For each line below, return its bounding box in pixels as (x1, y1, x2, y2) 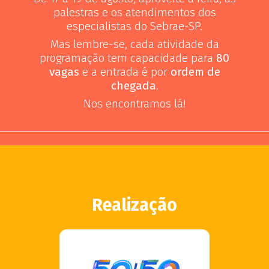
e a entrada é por (79, 64, 171, 79)
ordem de (170, 64, 220, 79)
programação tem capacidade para (40, 50, 216, 65)
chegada (110, 78, 156, 92)
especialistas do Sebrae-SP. (67, 19, 202, 33)
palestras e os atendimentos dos (53, 5, 216, 19)
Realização (92, 194, 177, 216)
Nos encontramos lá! (83, 96, 186, 110)
